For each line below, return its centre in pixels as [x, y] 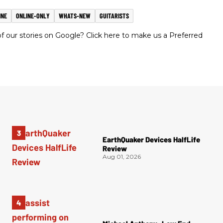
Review [115, 149]
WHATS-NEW [75, 16]
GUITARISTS [114, 16]
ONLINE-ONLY [33, 16]
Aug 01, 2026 [122, 157]
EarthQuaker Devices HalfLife [151, 140]
